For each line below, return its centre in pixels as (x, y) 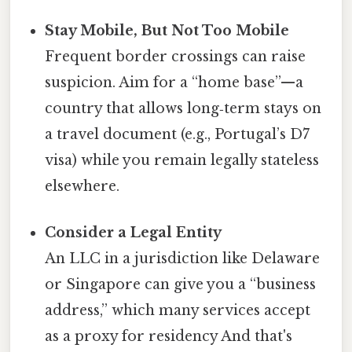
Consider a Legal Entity (134, 232)
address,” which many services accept (178, 310)
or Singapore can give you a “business (181, 284)
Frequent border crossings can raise (176, 56)
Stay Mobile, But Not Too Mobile (167, 30)
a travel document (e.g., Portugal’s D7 (178, 134)
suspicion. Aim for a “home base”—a (174, 82)
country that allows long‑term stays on (183, 108)
